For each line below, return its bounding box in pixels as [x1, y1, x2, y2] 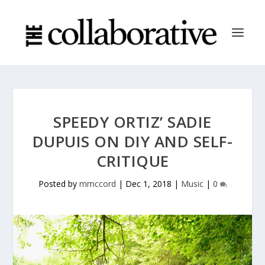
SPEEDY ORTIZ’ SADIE [53, 111, 212, 132]
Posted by [38, 178, 79, 189]
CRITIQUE [96, 150, 169, 172]
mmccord [79, 178, 116, 189]
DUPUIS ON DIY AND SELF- [32, 131, 233, 152]
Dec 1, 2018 [125, 178, 172, 189]
